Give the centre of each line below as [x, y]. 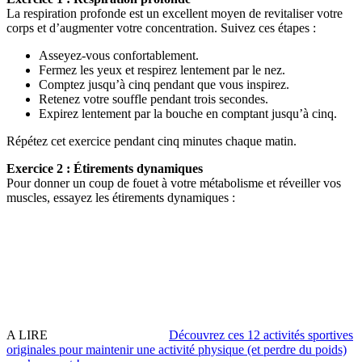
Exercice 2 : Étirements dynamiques [105, 168]
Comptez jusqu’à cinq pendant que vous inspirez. [164, 84]
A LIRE [27, 335]
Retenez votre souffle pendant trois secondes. [154, 99]
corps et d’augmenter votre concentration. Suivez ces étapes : [161, 27]
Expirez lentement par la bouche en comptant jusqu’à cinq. [188, 113]
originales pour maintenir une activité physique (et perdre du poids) [177, 349]
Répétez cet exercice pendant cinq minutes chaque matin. [152, 141]
